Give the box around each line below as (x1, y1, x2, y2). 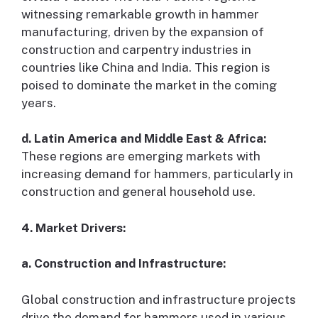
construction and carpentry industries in (21, 42, 251, 57)
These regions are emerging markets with (21, 149, 261, 164)
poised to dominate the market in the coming (21, 77, 277, 92)
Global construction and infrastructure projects (21, 292, 296, 307)
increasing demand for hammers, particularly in (21, 167, 293, 182)
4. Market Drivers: (21, 220, 126, 235)
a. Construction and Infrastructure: (21, 256, 226, 271)
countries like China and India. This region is (21, 60, 270, 75)
